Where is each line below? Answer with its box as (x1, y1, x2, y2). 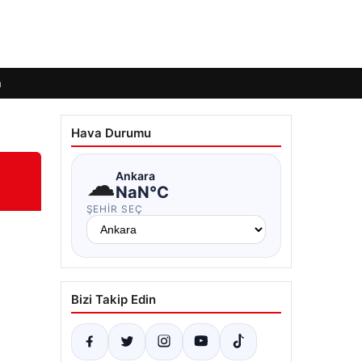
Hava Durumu (70, 125, 151, 141)
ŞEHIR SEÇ (86, 203, 144, 215)
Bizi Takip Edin (70, 292, 156, 307)
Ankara (115, 168, 155, 183)
